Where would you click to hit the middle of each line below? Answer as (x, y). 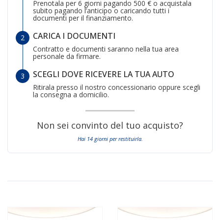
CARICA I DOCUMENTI (74, 36)
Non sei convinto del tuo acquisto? (110, 125)
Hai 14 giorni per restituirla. (110, 138)
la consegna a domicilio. (71, 94)
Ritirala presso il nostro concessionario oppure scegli (117, 87)
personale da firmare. (67, 56)
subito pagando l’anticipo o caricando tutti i (101, 10)
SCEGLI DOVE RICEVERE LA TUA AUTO (104, 74)
